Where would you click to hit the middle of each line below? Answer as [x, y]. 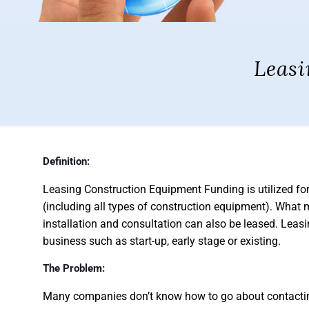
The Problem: [74, 268]
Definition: [66, 161]
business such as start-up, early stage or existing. [162, 241]
